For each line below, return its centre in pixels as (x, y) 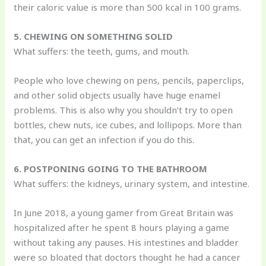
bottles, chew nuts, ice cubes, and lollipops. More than (128, 125)
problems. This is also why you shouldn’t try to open (123, 110)
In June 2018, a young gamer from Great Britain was (124, 213)
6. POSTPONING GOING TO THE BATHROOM (111, 169)
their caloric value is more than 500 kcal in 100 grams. (128, 7)
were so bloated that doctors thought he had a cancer (127, 257)
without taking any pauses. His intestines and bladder (126, 243)
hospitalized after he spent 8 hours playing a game (122, 228)
